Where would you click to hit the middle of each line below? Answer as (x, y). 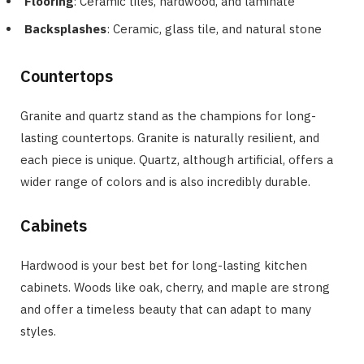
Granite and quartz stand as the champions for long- (168, 116)
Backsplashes (65, 29)
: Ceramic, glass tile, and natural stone (214, 29)
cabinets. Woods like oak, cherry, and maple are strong (175, 288)
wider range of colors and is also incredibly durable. (165, 182)
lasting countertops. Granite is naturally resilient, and (170, 138)
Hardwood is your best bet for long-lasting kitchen (164, 266)
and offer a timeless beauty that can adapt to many (166, 310)
